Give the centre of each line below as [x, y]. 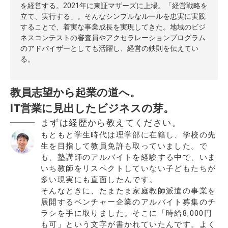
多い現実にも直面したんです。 [99, 179]
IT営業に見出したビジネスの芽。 [92, 108]
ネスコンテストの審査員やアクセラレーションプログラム [113, 37]
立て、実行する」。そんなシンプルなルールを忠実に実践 [113, 16]
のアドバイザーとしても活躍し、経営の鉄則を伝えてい [109, 48]
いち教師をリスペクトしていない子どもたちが [129, 168]
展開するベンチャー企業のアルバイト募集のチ [129, 202]
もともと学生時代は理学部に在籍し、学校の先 [129, 135]
